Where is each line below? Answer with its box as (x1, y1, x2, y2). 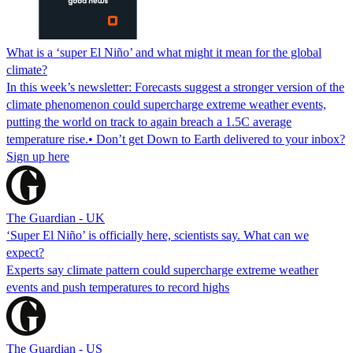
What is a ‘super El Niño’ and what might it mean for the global (6, 45, 321, 59)
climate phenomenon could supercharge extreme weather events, (6, 97, 326, 111)
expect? (6, 245, 44, 259)
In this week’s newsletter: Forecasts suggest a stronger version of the (6, 80, 344, 94)
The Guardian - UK (6, 210, 105, 225)
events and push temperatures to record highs (6, 280, 229, 294)
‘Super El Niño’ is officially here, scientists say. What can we (6, 228, 309, 242)
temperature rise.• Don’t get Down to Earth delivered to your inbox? (6, 132, 345, 146)
